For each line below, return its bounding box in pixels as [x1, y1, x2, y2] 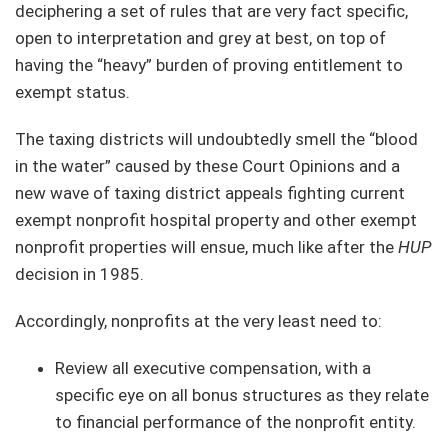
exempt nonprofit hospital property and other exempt [15, 209, 417, 230]
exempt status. [15, 81, 130, 102]
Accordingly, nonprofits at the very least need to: [15, 310, 382, 331]
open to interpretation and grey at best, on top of [15, 27, 386, 48]
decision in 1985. [15, 263, 148, 284]
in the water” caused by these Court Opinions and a [15, 155, 400, 176]
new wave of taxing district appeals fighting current [15, 182, 405, 203]
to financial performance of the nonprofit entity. [55, 411, 416, 432]
